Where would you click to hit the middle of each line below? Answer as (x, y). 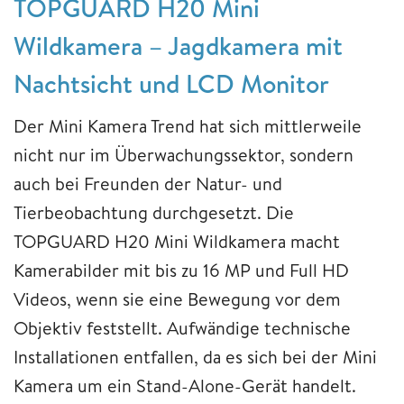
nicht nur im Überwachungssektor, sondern (184, 155)
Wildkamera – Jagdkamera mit (178, 46)
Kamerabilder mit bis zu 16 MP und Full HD (181, 271)
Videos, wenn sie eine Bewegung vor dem (177, 299)
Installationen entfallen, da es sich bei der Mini (195, 357)
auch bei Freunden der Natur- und (148, 184)
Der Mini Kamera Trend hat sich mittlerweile (188, 126)
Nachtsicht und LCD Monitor (171, 84)
